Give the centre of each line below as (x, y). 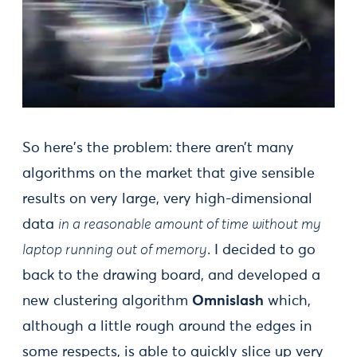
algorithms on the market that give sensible (169, 174)
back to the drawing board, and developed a (171, 276)
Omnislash (228, 302)
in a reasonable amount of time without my (190, 225)
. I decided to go (261, 251)
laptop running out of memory (115, 251)
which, (287, 302)
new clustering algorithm (107, 302)
